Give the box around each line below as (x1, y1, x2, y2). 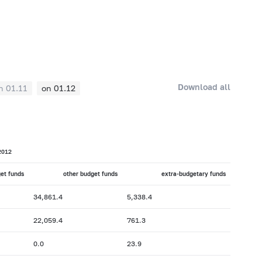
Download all (178, 81, 231, 92)
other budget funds (63, 170, 118, 178)
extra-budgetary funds (161, 170, 226, 178)
